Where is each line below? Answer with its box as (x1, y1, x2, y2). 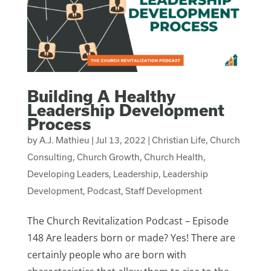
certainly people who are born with (27, 248, 186, 262)
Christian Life (151, 135, 206, 146)
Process (27, 114, 91, 134)
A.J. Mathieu (39, 135, 90, 146)
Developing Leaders (27, 169, 109, 180)
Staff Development (125, 186, 202, 197)
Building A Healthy (27, 87, 175, 106)
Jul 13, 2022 (95, 135, 146, 146)
